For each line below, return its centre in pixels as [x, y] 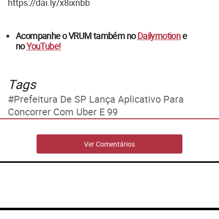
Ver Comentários [109, 144]
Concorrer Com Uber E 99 [63, 112]
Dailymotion [159, 36]
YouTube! [44, 46]
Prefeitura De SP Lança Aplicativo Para [99, 99]
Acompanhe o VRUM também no [77, 36]
